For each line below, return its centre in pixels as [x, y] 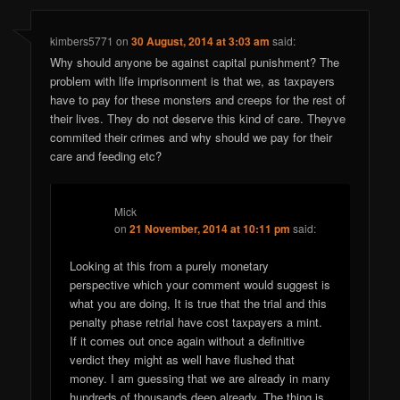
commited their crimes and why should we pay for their [192, 137]
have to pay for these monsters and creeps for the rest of [198, 99]
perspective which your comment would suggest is [200, 285]
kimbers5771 [82, 40]
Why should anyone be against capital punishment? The [195, 62]
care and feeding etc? [106, 155]
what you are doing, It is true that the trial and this [199, 304]
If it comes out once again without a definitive [187, 341]
